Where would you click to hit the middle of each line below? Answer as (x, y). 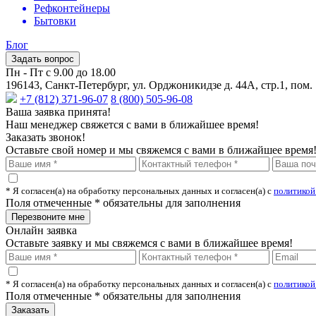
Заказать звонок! (45, 138)
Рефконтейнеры (72, 8)
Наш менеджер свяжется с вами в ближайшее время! (132, 125)
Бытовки (55, 21)
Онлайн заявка (41, 231)
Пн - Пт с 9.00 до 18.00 (61, 73)
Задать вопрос (43, 59)
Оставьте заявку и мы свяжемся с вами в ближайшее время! (149, 243)
